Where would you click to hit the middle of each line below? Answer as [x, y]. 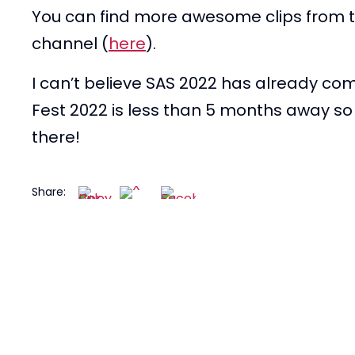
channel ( [70, 43]
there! [56, 137]
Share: [49, 192]
